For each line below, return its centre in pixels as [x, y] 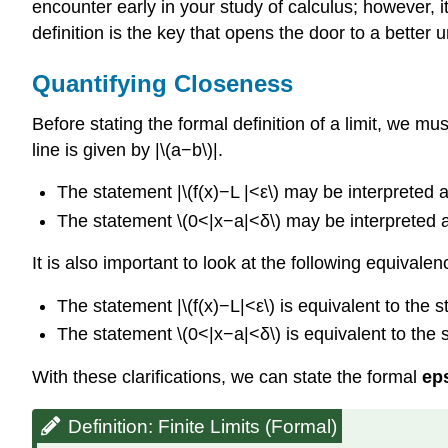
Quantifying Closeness [162, 83]
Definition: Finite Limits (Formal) [202, 426]
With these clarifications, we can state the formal [227, 376]
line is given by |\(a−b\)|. [127, 149]
